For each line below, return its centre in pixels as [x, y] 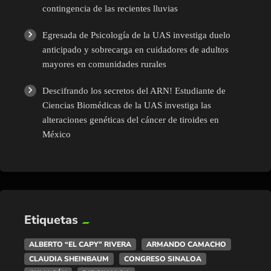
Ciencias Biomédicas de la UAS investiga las [127, 106]
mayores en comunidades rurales [104, 64]
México [57, 135]
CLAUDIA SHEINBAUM [69, 259]
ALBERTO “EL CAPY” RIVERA [80, 245]
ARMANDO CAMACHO [186, 245]
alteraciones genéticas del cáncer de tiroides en [131, 120]
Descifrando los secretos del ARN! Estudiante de [134, 91]
